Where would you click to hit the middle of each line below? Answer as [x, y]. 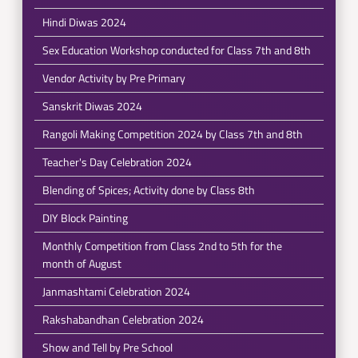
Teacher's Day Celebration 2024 [117, 162]
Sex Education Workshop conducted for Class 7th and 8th [176, 50]
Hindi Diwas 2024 [84, 22]
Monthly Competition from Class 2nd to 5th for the [162, 246]
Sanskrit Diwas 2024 [92, 106]
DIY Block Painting [85, 218]
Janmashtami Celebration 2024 [116, 291]
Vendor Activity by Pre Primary [113, 78]
